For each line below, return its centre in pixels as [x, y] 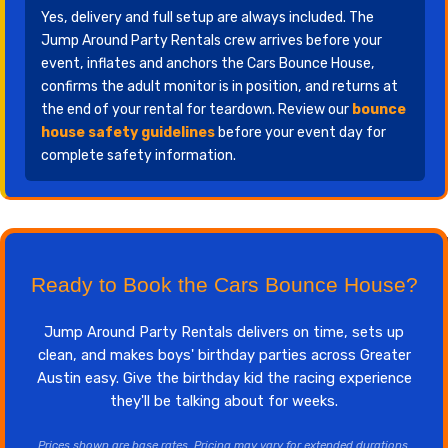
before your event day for [300, 132]
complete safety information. [138, 155]
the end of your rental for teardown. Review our [196, 109]
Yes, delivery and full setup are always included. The [207, 17]
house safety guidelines [128, 132]
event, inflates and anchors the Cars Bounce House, [208, 63]
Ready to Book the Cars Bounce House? [224, 284]
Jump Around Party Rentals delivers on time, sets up [224, 332]
